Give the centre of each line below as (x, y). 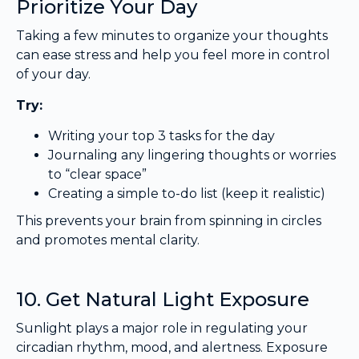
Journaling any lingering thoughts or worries (192, 155)
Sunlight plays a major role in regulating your (162, 328)
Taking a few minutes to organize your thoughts (172, 36)
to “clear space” (97, 174)
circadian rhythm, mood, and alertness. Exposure (172, 347)
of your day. (53, 75)
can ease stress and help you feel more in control (173, 55)
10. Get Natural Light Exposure (163, 299)
